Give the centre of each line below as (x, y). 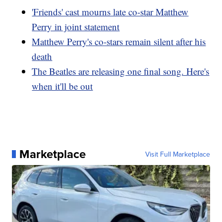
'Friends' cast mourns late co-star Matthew (110, 12)
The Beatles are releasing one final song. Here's (121, 71)
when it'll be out (62, 86)
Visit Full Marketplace (177, 154)
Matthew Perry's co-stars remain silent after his (119, 42)
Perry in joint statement (76, 27)
